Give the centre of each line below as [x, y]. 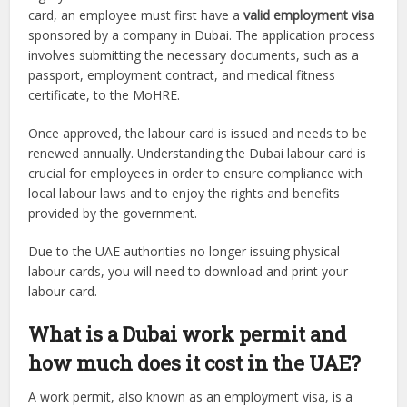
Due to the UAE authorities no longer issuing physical [184, 252]
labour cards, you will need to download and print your [189, 272]
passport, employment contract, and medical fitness [182, 75]
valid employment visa [308, 15]
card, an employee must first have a [134, 15]
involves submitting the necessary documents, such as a [194, 55]
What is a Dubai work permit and [188, 334]
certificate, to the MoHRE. [104, 95]
